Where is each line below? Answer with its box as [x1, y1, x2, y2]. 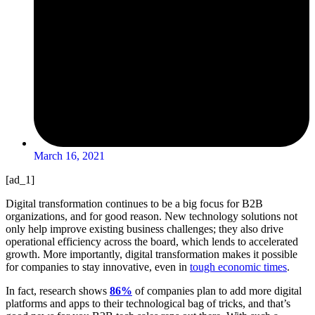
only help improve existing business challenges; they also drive [6, 223, 283, 236]
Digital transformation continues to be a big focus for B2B [6, 198, 263, 210]
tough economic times [190, 261, 287, 274]
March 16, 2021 [34, 150, 105, 162]
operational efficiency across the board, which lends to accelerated [6, 236, 298, 248]
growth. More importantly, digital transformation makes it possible [6, 248, 297, 261]
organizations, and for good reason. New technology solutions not [6, 210, 297, 223]
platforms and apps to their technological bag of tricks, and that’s [6, 297, 290, 310]
